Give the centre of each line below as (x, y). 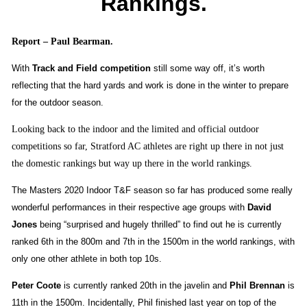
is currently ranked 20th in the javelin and (145, 286)
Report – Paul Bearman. (62, 42)
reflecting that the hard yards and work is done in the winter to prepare (150, 86)
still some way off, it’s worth (208, 69)
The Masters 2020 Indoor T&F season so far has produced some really (152, 191)
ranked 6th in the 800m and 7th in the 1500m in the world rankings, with (153, 242)
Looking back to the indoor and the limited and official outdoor (135, 130)
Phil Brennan (257, 286)
